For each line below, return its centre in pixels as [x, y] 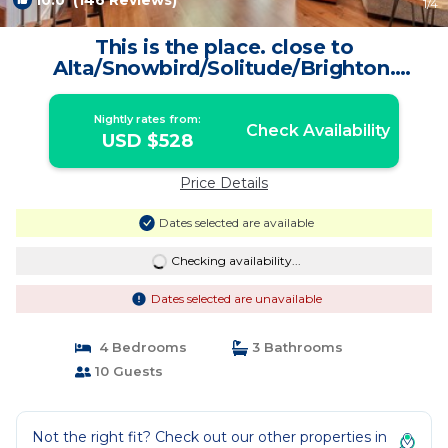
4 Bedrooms [138, 347]
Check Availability [317, 130]
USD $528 [148, 141]
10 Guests [126, 371]
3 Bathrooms [295, 347]
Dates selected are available [236, 222]
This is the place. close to [224, 47]
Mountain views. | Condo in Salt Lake [224, 89]
